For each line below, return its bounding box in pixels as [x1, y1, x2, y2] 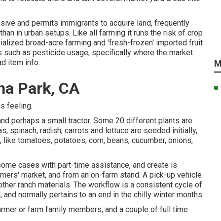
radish [40, 126, 61, 135]
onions [168, 136, 191, 145]
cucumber [132, 136, 165, 145]
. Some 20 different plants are [90, 116, 192, 125]
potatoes [54, 136, 85, 145]
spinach [10, 126, 37, 135]
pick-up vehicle [149, 170, 202, 180]
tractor [68, 116, 90, 125]
